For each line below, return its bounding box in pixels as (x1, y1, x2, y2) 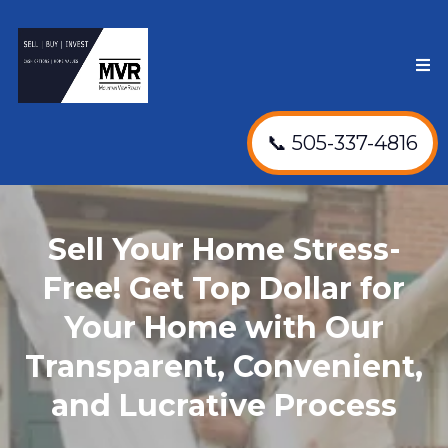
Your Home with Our (64, 309, 384, 346)
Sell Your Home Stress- (47, 231, 401, 268)
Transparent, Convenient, (25, 348, 423, 385)
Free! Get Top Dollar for (43, 270, 405, 307)
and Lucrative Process (51, 387, 397, 424)
